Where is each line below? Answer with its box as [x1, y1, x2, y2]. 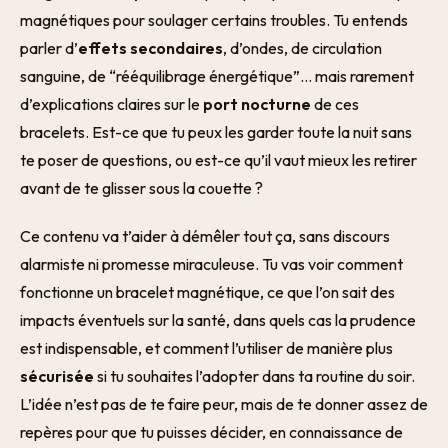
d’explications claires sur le [20, 94, 203, 114]
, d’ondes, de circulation [223, 38, 382, 58]
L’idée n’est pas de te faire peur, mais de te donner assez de [20, 394, 428, 414]
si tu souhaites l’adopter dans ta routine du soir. [94, 366, 415, 386]
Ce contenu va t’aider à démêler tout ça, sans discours [20, 226, 390, 246]
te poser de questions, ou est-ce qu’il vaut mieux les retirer [20, 150, 417, 170]
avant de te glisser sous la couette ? [20, 178, 263, 198]
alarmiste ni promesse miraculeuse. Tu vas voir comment [20, 254, 403, 274]
